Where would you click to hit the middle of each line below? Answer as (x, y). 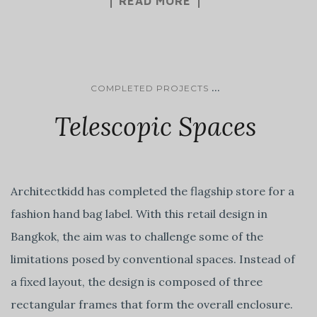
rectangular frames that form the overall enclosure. (152, 304)
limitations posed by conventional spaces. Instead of (153, 259)
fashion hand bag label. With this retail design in (139, 213)
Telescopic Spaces (155, 126)
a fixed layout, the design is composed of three (137, 281)
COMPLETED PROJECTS (149, 88)
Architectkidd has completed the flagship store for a (152, 191)
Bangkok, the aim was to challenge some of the (137, 236)
